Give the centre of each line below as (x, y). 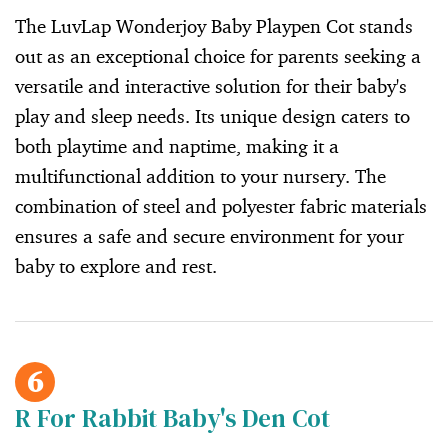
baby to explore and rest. (116, 265)
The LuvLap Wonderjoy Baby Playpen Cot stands (214, 25)
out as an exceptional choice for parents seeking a (218, 55)
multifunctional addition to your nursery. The (200, 175)
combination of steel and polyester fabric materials (221, 205)
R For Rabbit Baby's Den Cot (172, 417)
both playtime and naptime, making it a (177, 145)
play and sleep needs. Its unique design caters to (212, 115)
